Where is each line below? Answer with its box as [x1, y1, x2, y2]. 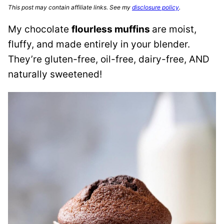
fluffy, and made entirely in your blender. [8, 38, 190, 50]
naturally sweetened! [8, 68, 102, 80]
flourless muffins [71, 23, 152, 35]
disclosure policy [132, 3, 179, 11]
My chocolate [8, 23, 71, 35]
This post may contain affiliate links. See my [8, 3, 132, 11]
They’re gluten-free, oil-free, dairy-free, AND [8, 53, 209, 65]
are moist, [152, 23, 196, 35]
